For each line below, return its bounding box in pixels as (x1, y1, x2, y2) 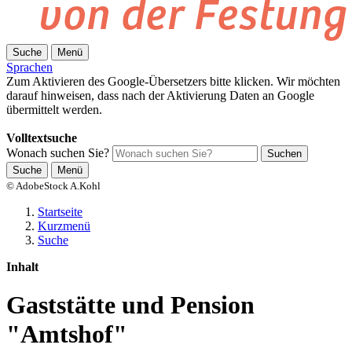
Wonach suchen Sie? (6, 146, 109, 159)
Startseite (38, 205, 82, 218)
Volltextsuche (6, 131, 77, 145)
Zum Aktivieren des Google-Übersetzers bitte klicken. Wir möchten (6, 75, 340, 88)
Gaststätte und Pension (6, 291, 255, 320)
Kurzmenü (38, 219, 90, 233)
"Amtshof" (6, 320, 127, 349)
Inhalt (6, 260, 38, 273)
